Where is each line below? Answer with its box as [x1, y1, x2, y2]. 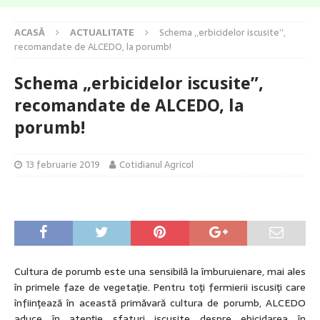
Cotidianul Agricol [119, 157, 194, 173]
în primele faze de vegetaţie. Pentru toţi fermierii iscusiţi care [14, 279, 306, 296]
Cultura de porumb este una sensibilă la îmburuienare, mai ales [14, 264, 306, 280]
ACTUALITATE [70, 25, 134, 41]
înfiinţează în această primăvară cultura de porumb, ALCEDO [14, 295, 306, 311]
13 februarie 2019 [26, 157, 100, 173]
